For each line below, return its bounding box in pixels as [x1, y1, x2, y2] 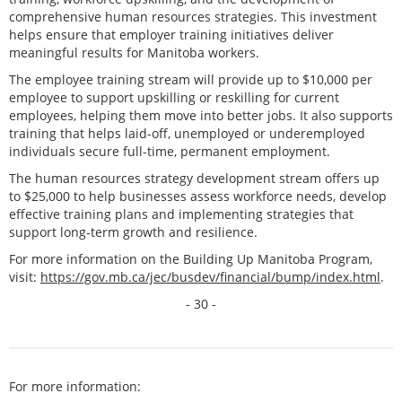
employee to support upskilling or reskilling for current [9, 88, 339, 106]
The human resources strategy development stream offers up [9, 169, 380, 187]
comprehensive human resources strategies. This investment [9, 7, 377, 25]
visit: [9, 267, 40, 285]
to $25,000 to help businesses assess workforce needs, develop [9, 187, 387, 205]
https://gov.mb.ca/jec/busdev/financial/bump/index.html [40, 267, 380, 285]
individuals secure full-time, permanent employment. [9, 142, 330, 160]
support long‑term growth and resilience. [9, 223, 258, 240]
